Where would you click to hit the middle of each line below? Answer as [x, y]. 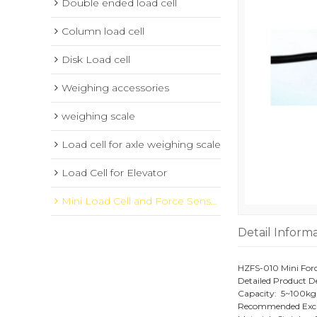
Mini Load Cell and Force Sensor [136, 201]
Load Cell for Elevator [114, 173]
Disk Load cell [96, 59]
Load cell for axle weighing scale [141, 144]
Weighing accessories [115, 88]
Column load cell [103, 31]
